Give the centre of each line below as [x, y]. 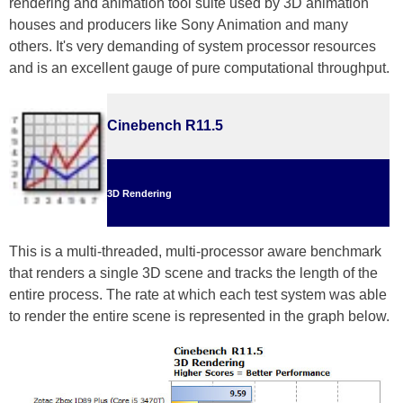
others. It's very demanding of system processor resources [193, 46]
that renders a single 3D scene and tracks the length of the [193, 273]
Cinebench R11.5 [165, 125]
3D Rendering [139, 193]
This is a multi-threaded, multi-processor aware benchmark [195, 251]
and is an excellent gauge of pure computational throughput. [199, 68]
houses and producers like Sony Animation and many [179, 25]
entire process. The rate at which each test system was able [198, 295]
